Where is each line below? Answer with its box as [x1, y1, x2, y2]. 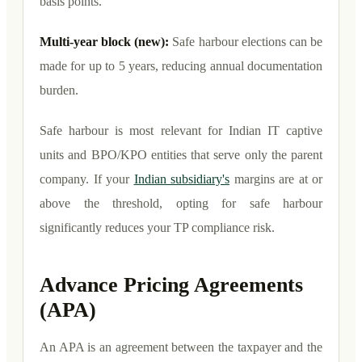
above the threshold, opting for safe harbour [40, 196, 322, 210]
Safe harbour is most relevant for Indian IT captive [40, 123, 322, 137]
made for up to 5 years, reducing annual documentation [40, 58, 322, 73]
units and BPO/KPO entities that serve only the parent [40, 147, 322, 162]
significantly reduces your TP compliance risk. [40, 220, 275, 234]
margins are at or [229, 171, 322, 186]
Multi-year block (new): [40, 34, 173, 48]
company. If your [40, 171, 134, 186]
